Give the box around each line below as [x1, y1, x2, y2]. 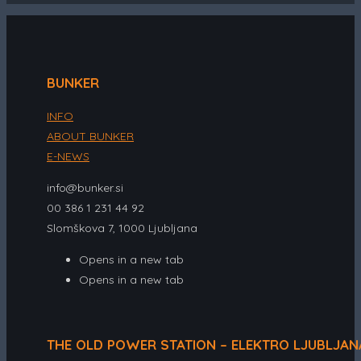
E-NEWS [47, 149, 89, 164]
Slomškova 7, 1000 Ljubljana [47, 221, 197, 236]
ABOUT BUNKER [47, 129, 134, 144]
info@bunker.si [47, 180, 123, 196]
